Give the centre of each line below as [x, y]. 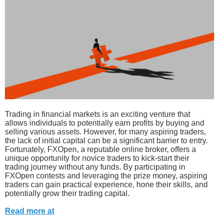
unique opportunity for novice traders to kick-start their [97, 158]
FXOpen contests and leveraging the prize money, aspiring [106, 175]
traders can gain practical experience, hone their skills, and [106, 184]
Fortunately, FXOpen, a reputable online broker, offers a [100, 149]
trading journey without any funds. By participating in [95, 167]
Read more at [30, 211]
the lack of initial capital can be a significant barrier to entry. [106, 140]
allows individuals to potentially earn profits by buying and [105, 123]
